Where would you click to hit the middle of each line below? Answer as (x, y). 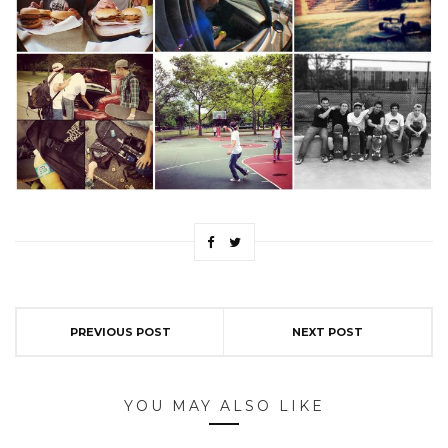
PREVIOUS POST (120, 331)
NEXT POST (327, 331)
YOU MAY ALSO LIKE (224, 405)
